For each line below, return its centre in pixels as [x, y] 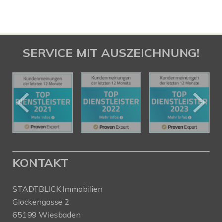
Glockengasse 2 [41, 202]
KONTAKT [40, 163]
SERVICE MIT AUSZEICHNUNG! [111, 53]
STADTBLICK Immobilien [57, 189]
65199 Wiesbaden [47, 215]
